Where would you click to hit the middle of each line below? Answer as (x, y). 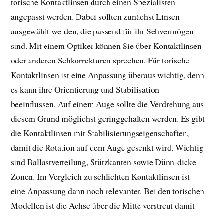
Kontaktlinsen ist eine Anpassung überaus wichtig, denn (108, 74)
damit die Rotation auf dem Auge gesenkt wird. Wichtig (107, 147)
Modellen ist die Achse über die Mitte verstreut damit (103, 205)
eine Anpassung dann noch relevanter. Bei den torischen (108, 191)
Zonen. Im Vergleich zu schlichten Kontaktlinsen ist (101, 176)
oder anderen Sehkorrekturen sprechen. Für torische (100, 60)
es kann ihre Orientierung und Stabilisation (85, 89)
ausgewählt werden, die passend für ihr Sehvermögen (102, 31)
